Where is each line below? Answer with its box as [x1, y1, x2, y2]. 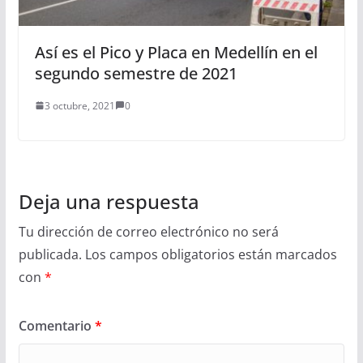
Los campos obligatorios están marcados [84, 245, 337, 263]
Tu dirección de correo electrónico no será [18, 222, 279, 241]
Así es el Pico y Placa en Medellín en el [34, 41, 318, 63]
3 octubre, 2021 [44, 98, 115, 113]
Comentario [18, 316, 95, 335]
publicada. [18, 245, 82, 263]
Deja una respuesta [18, 187, 199, 215]
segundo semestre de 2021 [34, 62, 237, 84]
